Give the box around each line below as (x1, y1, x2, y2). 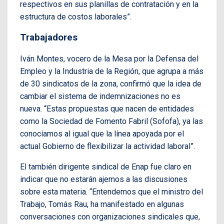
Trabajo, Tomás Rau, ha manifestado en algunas (20, 199, 184, 209)
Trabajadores (20, 31, 77, 43)
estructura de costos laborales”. (20, 12, 131, 22)
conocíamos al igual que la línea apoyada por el (20, 128, 184, 138)
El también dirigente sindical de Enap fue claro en (20, 161, 191, 171)
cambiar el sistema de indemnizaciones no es (20, 91, 180, 101)
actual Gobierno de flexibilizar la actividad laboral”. (20, 141, 195, 151)
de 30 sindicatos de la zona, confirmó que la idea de (20, 78, 201, 88)
